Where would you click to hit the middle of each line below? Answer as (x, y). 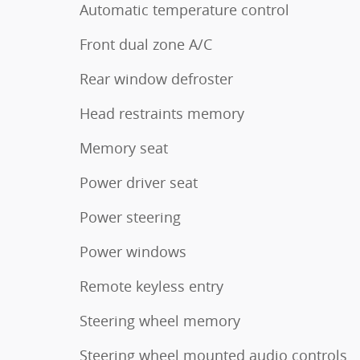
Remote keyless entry (151, 286)
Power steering (130, 217)
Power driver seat (139, 182)
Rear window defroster (156, 78)
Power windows (133, 251)
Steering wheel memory (160, 320)
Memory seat (124, 147)
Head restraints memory (162, 113)
